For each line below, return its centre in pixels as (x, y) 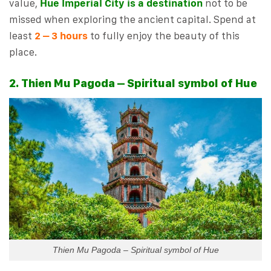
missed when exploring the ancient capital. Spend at (132, 20)
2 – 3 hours (61, 36)
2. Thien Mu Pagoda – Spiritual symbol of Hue (133, 83)
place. (23, 52)
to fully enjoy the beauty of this (164, 36)
